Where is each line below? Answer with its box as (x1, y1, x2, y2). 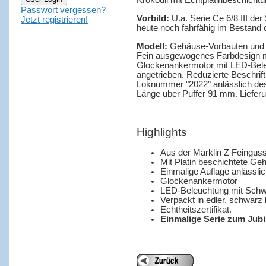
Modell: (137, 41, 167, 51)
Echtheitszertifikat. (160, 205, 232, 215)
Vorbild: (137, 13, 169, 23)
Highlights (137, 125, 187, 138)
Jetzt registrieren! (21, 15, 88, 24)
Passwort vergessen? (21, 5, 106, 15)
